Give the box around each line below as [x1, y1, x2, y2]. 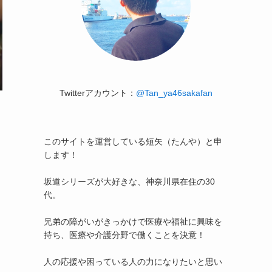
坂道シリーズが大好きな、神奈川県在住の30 [44, 177, 215, 186]
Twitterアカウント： [59, 88, 136, 98]
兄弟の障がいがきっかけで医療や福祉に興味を [44, 217, 222, 226]
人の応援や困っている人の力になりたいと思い [44, 257, 222, 267]
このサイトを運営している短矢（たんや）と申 [44, 137, 222, 146]
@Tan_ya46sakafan [136, 88, 212, 98]
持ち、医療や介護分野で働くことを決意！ [44, 230, 205, 240]
